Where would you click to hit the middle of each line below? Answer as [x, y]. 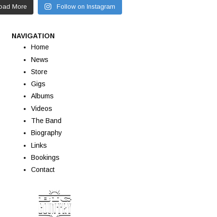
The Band [46, 121]
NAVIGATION [33, 36]
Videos [41, 108]
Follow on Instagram [86, 6]
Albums [42, 96]
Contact [43, 170]
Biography [46, 133]
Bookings [45, 158]
